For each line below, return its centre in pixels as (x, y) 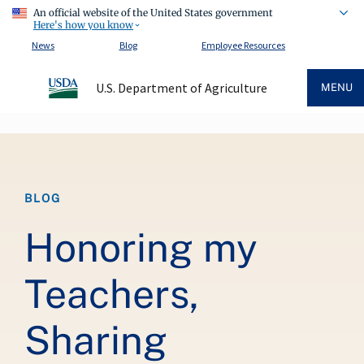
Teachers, (112, 294)
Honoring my (141, 247)
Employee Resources (243, 45)
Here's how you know (83, 24)
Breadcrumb (52, 141)
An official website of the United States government (153, 13)
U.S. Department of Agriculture (181, 88)
